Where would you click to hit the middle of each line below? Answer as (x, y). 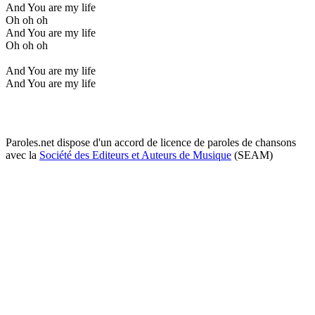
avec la (22, 155)
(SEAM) (252, 155)
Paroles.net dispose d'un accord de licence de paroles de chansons (151, 142)
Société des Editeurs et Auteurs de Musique (135, 155)
